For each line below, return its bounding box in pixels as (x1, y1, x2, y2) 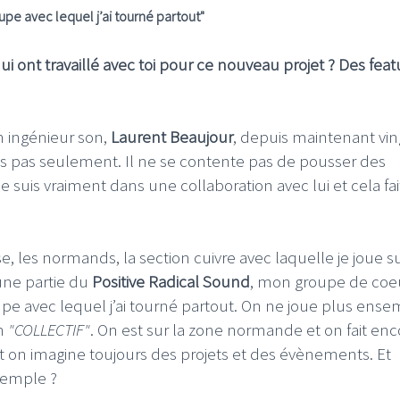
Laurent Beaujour (111, 125, 233, 147)
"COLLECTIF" (8, 318, 90, 340)
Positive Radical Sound (92, 270, 250, 292)
